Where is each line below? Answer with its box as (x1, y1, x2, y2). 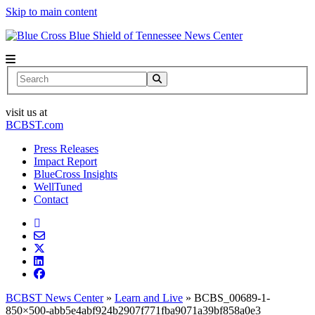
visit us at (6, 105, 47, 118)
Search (16, 70, 46, 83)
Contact (34, 193, 68, 205)
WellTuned (34, 180, 82, 193)
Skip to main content (6, 6, 97, 18)
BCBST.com (6, 118, 63, 131)
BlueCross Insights (34, 167, 117, 180)
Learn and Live (115, 291, 183, 304)
